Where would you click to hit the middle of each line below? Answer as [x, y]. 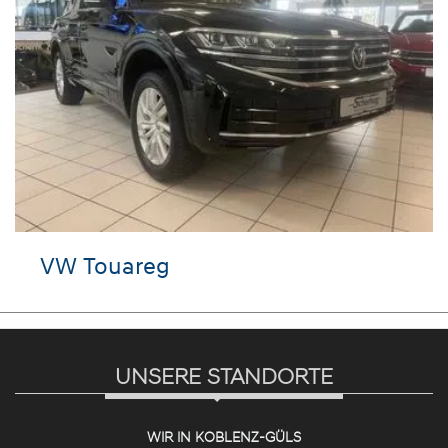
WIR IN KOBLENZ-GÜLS [224, 436]
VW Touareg [105, 265]
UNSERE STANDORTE [224, 376]
